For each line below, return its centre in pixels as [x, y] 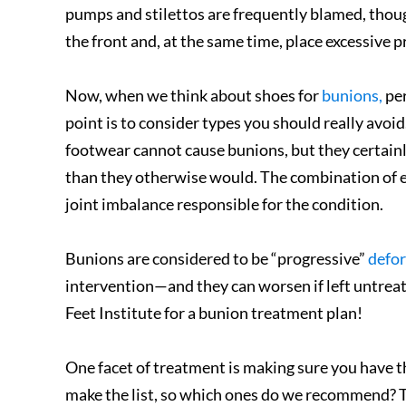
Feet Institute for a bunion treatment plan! [214, 313]
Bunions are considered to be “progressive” [217, 258]
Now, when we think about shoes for [193, 95]
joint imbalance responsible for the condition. [224, 204]
